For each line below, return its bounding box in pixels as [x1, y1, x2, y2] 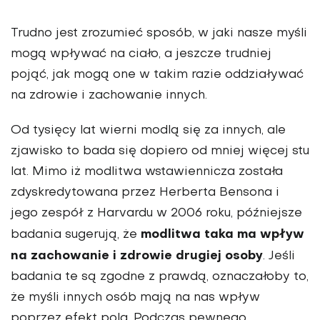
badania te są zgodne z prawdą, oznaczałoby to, [11, 271, 309, 283]
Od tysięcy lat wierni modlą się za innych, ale [11, 124, 286, 136]
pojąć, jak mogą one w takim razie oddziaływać [11, 69, 304, 81]
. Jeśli [263, 250, 295, 262]
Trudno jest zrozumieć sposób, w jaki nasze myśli [11, 27, 307, 39]
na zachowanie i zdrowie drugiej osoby [11, 249, 263, 262]
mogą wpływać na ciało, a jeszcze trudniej [11, 48, 271, 60]
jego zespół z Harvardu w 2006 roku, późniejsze [11, 207, 302, 219]
